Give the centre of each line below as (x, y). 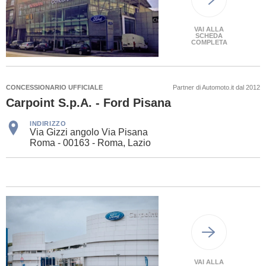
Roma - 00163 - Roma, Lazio (90, 142)
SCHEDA (209, 36)
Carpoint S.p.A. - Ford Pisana (88, 102)
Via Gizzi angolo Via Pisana (89, 132)
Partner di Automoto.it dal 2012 (216, 87)
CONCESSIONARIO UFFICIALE (54, 87)
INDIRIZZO (48, 123)
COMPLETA (209, 42)
